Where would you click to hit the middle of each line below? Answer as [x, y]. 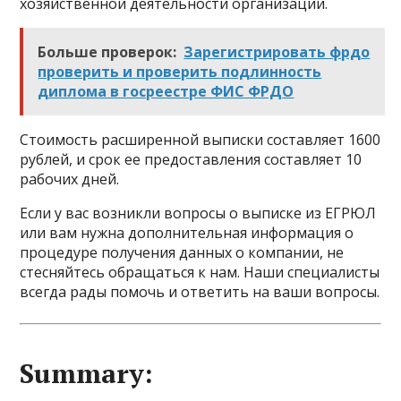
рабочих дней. [70, 179]
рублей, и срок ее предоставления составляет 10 [191, 160]
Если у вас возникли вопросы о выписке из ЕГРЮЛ [198, 213]
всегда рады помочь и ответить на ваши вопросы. [200, 292]
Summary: [87, 374]
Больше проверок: [107, 52]
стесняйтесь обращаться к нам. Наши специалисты [200, 273]
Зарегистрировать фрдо [277, 52]
